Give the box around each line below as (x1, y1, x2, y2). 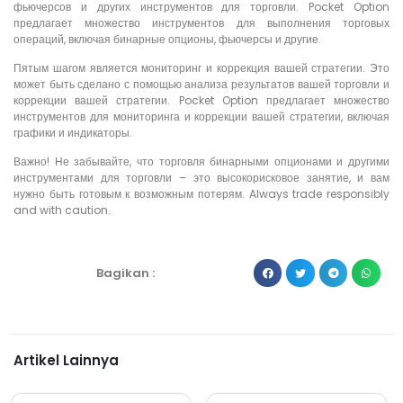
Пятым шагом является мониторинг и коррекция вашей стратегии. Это (13, 60, 390, 76)
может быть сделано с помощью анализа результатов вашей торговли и (13, 76, 390, 93)
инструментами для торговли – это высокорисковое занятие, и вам (13, 170, 390, 186)
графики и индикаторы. (13, 125, 132, 141)
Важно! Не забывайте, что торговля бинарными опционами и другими (13, 154, 390, 170)
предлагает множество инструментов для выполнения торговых (13, 14, 390, 31)
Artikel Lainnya (13, 351, 119, 371)
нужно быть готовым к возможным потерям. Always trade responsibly (13, 186, 390, 202)
